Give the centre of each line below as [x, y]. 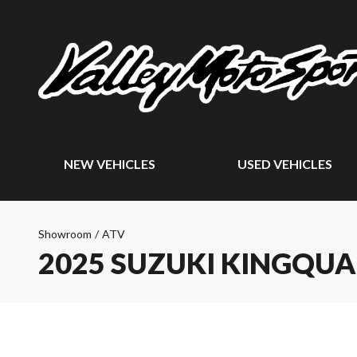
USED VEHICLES [285, 164]
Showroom [65, 234]
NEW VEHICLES [110, 164]
